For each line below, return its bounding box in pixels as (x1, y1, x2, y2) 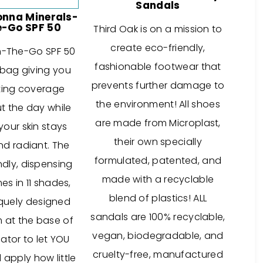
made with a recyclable (102, 173, 214, 186)
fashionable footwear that (95, 60, 221, 73)
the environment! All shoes (96, 97, 220, 111)
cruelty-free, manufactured (93, 248, 223, 261)
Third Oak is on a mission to (93, 22, 222, 36)
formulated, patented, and (94, 154, 222, 167)
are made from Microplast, (95, 116, 221, 130)
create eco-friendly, (110, 41, 205, 55)
